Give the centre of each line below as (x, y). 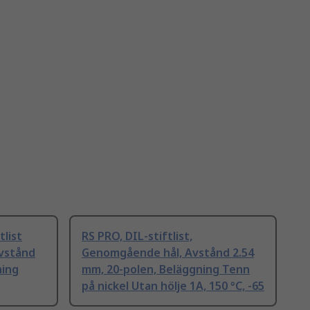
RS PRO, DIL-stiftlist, (137, 236)
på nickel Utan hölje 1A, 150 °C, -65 (173, 286)
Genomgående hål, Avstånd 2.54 (168, 253)
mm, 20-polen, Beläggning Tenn (166, 270)
